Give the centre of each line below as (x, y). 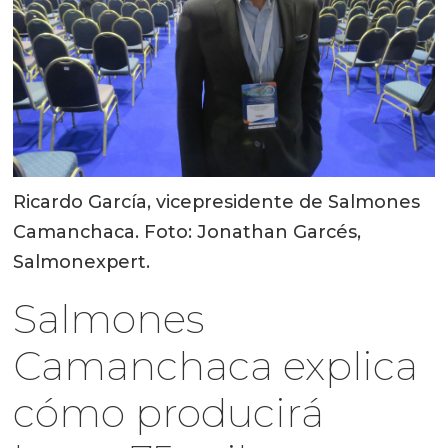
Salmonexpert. (82, 262)
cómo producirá (169, 413)
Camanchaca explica (216, 366)
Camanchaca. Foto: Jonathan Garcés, (187, 232)
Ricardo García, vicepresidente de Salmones (217, 202)
